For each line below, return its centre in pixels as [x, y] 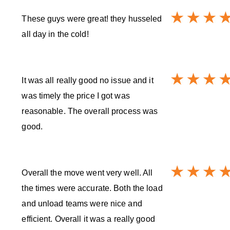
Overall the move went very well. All [87, 173]
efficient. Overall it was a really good [88, 219]
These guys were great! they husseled [92, 19]
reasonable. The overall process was [90, 111]
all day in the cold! [55, 34]
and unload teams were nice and [82, 204]
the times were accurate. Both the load [92, 188]
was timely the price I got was [76, 96]
